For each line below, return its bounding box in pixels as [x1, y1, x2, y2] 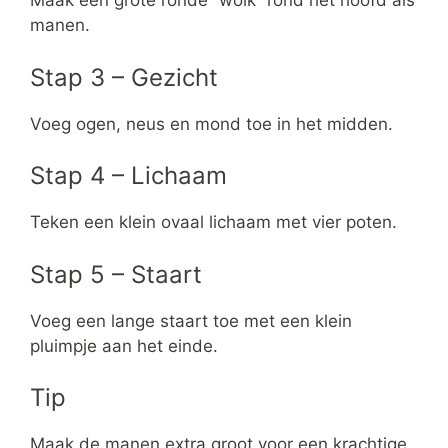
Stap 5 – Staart [30, 259, 202, 289]
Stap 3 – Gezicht [30, 62, 218, 92]
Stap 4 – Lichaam [30, 161, 227, 191]
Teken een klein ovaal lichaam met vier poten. [30, 212, 397, 233]
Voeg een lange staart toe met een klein [30, 310, 352, 331]
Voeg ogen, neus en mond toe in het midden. [30, 113, 393, 134]
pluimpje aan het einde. [30, 335, 218, 356]
